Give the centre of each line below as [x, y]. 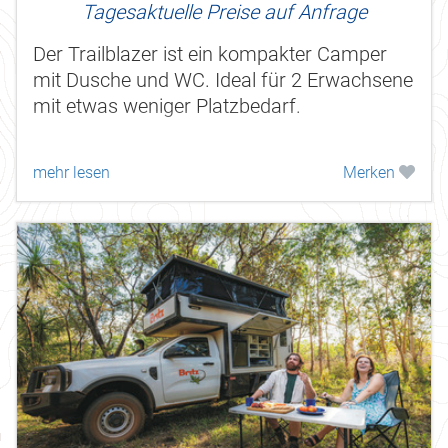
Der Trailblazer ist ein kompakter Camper [210, 53]
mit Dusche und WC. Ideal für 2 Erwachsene [223, 79]
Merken [371, 172]
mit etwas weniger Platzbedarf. [167, 105]
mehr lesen [71, 172]
